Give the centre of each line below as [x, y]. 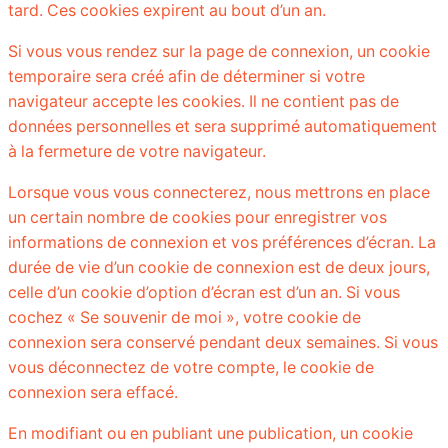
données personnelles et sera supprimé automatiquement [222, 126]
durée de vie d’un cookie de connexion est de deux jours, [219, 267]
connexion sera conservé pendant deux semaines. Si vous [223, 342]
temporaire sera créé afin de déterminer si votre [186, 76]
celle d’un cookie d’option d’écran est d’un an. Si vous [204, 292]
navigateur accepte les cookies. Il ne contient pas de [203, 101]
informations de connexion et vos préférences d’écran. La [222, 242]
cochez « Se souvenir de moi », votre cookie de [184, 317]
